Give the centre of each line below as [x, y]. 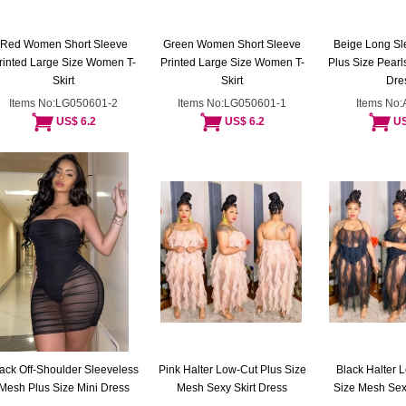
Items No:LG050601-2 [63, 103]
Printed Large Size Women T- [232, 63]
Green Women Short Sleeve [232, 44]
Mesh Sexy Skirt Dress [232, 388]
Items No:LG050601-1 [232, 103]
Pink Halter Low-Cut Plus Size [232, 370]
